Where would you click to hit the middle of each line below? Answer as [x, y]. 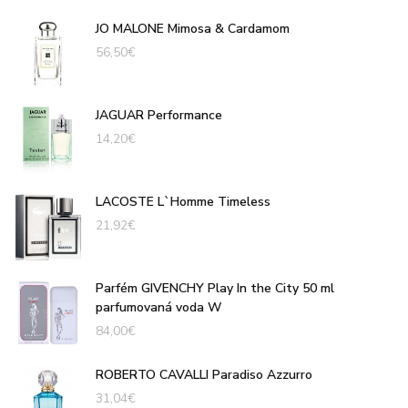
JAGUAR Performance [159, 115]
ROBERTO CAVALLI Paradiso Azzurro [204, 374]
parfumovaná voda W [159, 307]
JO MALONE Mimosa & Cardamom [193, 28]
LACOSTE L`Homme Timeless [183, 201]
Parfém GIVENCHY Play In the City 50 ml [215, 288]
